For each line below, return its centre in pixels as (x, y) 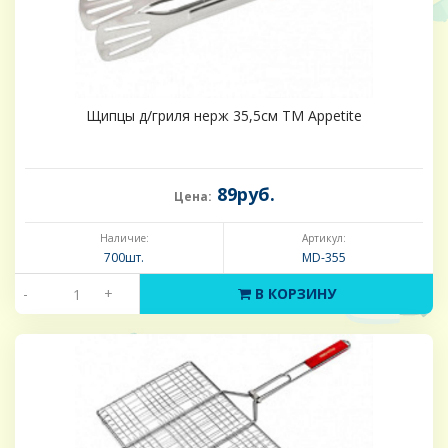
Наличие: (124, 238)
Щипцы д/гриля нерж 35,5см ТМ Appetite (224, 116)
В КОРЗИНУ (293, 294)
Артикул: (323, 238)
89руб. (243, 194)
